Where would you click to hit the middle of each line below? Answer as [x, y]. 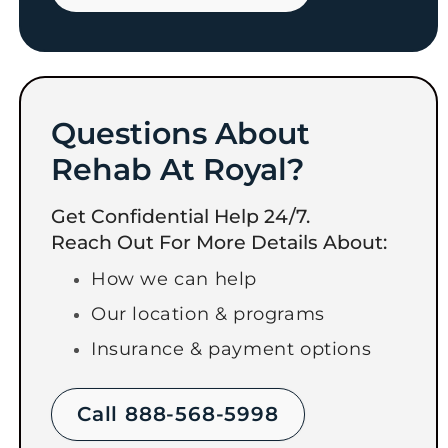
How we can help [173, 278]
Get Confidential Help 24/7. [180, 216]
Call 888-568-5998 [177, 414]
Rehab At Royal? [177, 169]
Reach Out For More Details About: [218, 242]
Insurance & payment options [231, 348]
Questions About [180, 133]
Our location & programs [207, 313]
